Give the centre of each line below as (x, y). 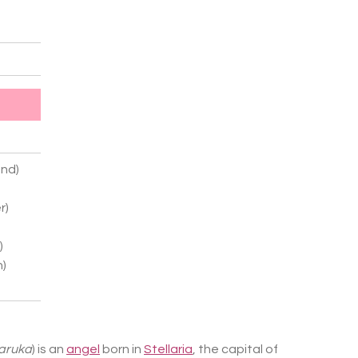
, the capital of (235, 350)
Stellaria (168, 350)
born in (122, 350)
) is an (49, 350)
